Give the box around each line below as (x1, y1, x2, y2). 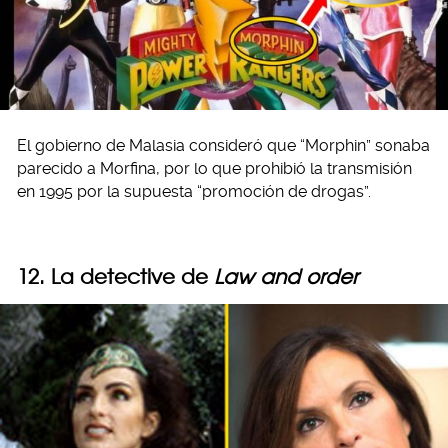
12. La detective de (17, 264, 214, 290)
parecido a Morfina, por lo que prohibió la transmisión (17, 159, 412, 179)
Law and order (214, 264, 358, 290)
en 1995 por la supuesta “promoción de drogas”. (17, 182, 371, 202)
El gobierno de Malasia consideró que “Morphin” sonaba (17, 136, 430, 156)
